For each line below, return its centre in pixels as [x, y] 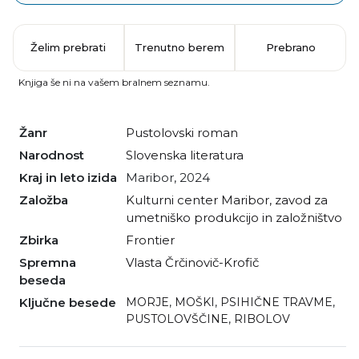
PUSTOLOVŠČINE [177, 319]
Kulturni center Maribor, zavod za [227, 200]
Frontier [154, 240]
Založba [48, 200]
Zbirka [43, 240]
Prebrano [290, 47]
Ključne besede [72, 302]
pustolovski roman [186, 132]
